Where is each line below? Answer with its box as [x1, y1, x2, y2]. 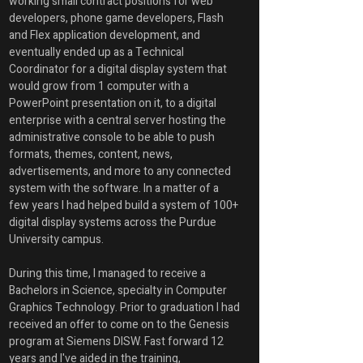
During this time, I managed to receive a [9, 265, 208, 282]
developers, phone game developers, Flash [9, 10, 226, 27]
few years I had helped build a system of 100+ [9, 197, 241, 214]
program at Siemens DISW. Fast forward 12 [9, 333, 226, 350]
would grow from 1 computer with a [9, 78, 191, 95]
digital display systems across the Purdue [9, 214, 219, 231]
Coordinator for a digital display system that [9, 61, 229, 78]
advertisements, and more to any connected [9, 163, 233, 180]
